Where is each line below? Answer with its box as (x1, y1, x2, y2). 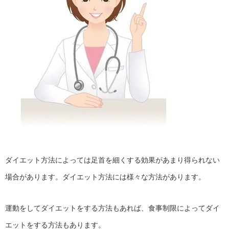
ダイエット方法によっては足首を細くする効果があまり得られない (5, 156, 220, 165)
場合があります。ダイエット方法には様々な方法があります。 (5, 173, 205, 181)
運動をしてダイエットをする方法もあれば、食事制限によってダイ (5, 204, 220, 213)
